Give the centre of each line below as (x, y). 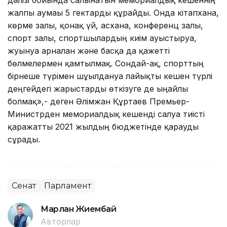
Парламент (68, 185)
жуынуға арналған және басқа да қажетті (89, 50)
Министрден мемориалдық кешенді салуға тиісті (106, 114)
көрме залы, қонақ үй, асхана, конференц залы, (105, 25)
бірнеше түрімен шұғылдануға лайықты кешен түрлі (110, 76)
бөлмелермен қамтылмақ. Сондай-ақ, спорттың (106, 63)
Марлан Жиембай (79, 209)
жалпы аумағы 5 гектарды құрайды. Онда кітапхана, (113, 12)
